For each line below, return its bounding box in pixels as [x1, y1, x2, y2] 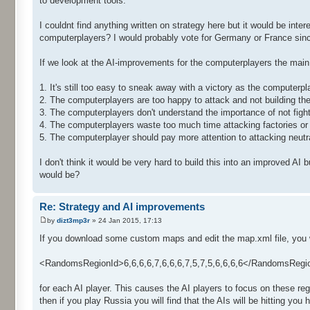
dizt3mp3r [57, 216, 90, 224]
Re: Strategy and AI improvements [39, 201, 205, 213]
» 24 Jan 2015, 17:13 [90, 216, 162, 224]
